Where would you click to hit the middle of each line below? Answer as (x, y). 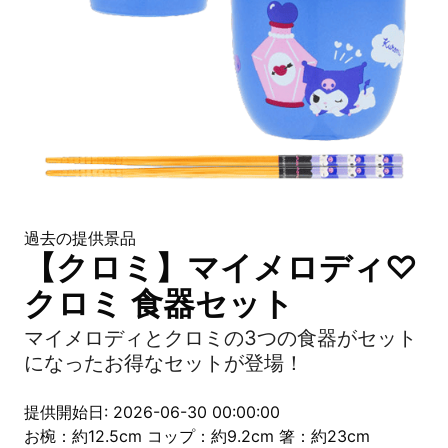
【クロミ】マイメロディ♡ (221, 267)
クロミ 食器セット (159, 303)
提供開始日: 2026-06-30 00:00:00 (152, 412)
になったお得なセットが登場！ (164, 363)
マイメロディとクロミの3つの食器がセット (220, 338)
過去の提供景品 (80, 238)
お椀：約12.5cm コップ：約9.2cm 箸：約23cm (197, 436)
